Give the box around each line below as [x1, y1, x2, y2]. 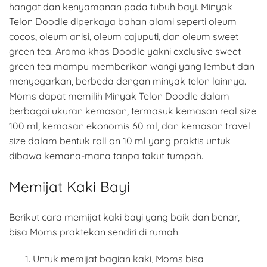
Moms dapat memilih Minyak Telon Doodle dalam [9, 90, 229, 103]
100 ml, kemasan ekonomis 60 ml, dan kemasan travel [9, 120, 250, 132]
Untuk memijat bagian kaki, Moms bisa [33, 253, 204, 265]
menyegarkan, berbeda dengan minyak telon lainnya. [9, 75, 246, 88]
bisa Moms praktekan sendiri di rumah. [9, 226, 180, 238]
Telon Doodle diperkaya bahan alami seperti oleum [9, 15, 237, 28]
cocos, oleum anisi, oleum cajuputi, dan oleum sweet [9, 30, 238, 43]
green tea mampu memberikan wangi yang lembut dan [9, 60, 254, 73]
